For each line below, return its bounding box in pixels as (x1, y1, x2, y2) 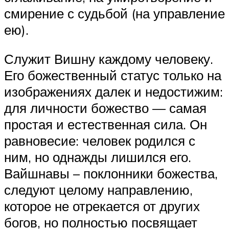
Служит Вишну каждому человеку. (4, 51, 213, 67)
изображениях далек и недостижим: (4, 83, 223, 100)
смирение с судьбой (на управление (4, 5, 225, 21)
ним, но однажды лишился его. (4, 149, 191, 166)
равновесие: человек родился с (4, 132, 195, 149)
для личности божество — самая (4, 100, 207, 117)
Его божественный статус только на (4, 67, 221, 84)
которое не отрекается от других (4, 198, 200, 215)
